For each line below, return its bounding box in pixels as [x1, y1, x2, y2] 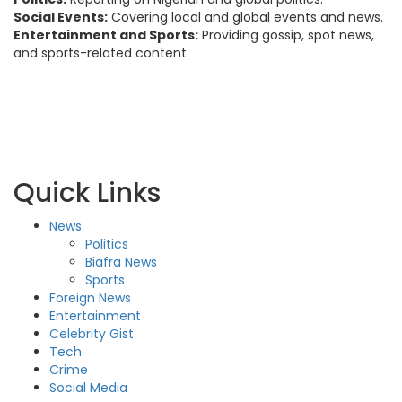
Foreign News [49, 289, 131, 308]
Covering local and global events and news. [108, 8, 383, 27]
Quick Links [13, 174, 161, 213]
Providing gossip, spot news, [198, 26, 374, 45]
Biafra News [85, 253, 157, 272]
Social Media [49, 379, 127, 398]
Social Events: [13, 8, 108, 27]
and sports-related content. [13, 44, 189, 63]
